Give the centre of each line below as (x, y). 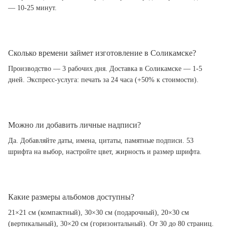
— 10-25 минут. (32, 8)
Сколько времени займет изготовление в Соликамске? (102, 53)
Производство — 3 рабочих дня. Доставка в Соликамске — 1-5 (105, 68)
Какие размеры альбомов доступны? (71, 197)
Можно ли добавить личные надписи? (74, 125)
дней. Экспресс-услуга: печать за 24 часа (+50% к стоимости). (103, 80)
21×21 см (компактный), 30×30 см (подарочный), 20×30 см (99, 212)
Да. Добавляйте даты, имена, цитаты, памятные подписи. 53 (101, 140)
